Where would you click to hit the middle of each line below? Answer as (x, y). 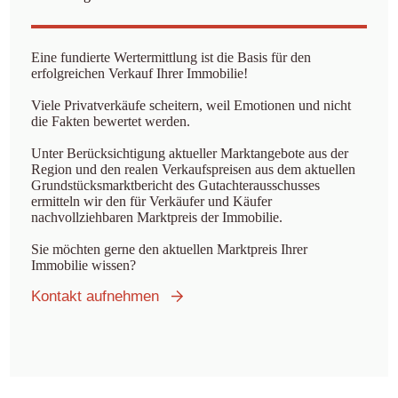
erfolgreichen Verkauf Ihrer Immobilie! (139, 73)
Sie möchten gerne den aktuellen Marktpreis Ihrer (169, 249)
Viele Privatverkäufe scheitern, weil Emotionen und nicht (191, 105)
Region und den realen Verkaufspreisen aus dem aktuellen (193, 169)
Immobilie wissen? (83, 265)
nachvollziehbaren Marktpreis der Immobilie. (156, 217)
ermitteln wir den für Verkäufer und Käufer (151, 201)
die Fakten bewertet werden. (110, 121)
